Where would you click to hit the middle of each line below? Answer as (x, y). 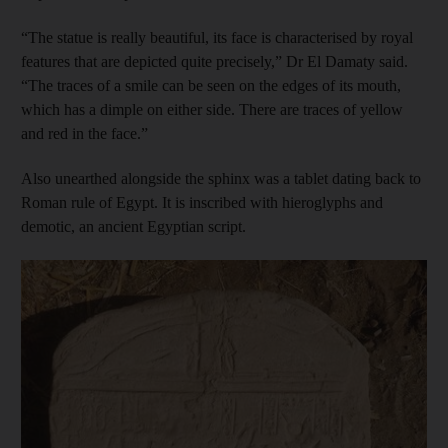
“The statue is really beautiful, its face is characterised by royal (217, 37)
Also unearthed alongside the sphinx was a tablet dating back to (221, 178)
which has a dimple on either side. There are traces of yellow (212, 109)
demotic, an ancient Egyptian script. (133, 226)
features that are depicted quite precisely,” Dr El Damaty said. (214, 61)
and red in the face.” (84, 133)
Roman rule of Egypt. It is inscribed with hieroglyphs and (202, 202)
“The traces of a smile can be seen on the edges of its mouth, (211, 85)
